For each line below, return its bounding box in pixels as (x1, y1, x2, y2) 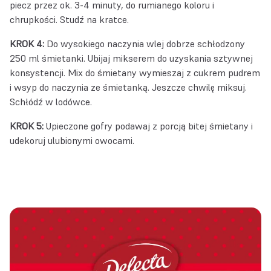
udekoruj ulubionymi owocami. (10, 134, 134, 146)
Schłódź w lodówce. (10, 96, 92, 108)
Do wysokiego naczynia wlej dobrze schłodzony (44, 38, 245, 50)
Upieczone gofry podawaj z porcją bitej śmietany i (44, 120, 253, 132)
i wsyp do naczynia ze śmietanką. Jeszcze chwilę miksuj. (10, 81, 247, 93)
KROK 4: (10, 38, 44, 50)
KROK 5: (10, 120, 44, 132)
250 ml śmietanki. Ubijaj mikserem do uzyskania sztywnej (10, 52, 253, 64)
